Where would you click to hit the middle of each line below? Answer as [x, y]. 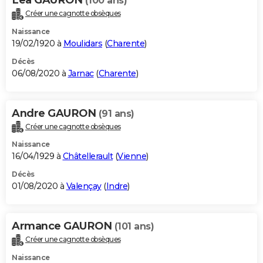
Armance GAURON [63, 226]
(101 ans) [134, 227]
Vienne [132, 156]
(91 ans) [116, 113]
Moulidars [82, 43]
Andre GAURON [55, 113]
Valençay [84, 186]
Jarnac [81, 73]
